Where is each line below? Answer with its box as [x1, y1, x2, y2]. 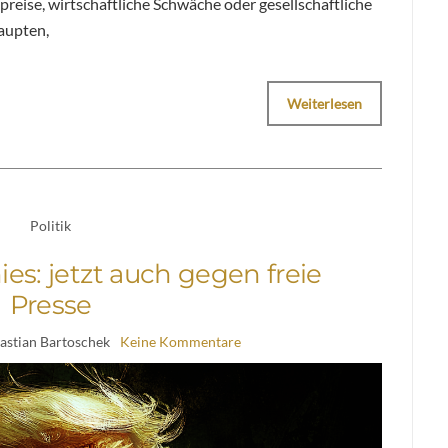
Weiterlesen [287, 94, 363, 112]
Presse [9, 288, 92, 321]
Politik [30, 216, 72, 234]
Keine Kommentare [119, 332, 241, 350]
